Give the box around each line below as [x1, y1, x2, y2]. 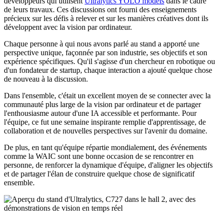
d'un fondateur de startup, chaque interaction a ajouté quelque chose [4, 66, 212, 75]
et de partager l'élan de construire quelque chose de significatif [4, 170, 195, 178]
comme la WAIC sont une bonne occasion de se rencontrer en [4, 152, 194, 161]
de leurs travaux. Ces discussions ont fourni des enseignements [4, 5, 197, 14]
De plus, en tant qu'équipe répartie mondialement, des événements [4, 143, 207, 152]
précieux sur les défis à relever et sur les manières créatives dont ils [4, 14, 208, 23]
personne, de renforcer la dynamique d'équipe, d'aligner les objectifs [4, 161, 213, 170]
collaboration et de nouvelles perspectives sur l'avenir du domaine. [4, 127, 207, 135]
